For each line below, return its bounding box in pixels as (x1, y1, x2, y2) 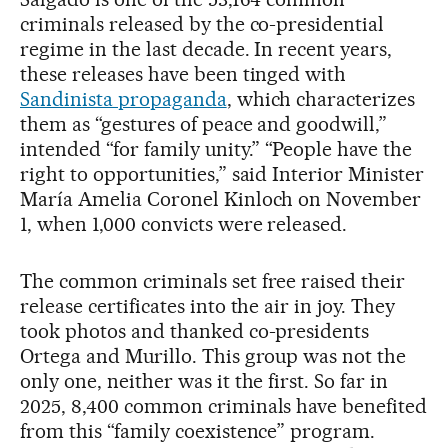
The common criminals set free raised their (20, 268, 406, 293)
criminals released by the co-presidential (20, 11, 385, 36)
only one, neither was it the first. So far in (20, 368, 389, 393)
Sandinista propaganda (20, 86, 227, 111)
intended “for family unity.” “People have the (20, 136, 413, 161)
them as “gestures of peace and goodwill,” (20, 111, 388, 136)
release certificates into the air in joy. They (20, 293, 396, 318)
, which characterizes (226, 86, 416, 111)
